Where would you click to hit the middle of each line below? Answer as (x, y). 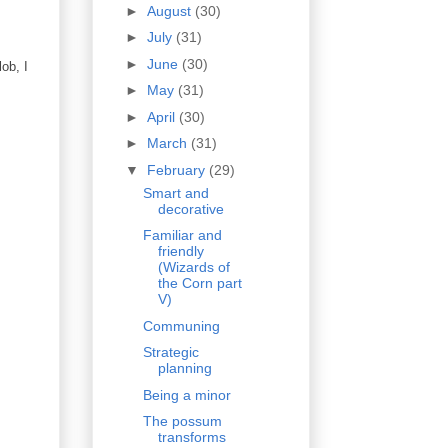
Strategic (170, 352)
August (170, 10)
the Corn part (199, 283)
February (177, 169)
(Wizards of (193, 267)
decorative (190, 208)
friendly (180, 251)
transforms (191, 437)
